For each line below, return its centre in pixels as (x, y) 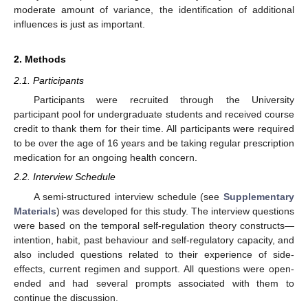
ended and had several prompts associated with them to (154, 283)
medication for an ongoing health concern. (106, 158)
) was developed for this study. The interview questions (175, 211)
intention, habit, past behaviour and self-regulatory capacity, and (154, 240)
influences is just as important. (79, 24)
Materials (35, 211)
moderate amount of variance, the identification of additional (154, 10)
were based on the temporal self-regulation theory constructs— (154, 225)
